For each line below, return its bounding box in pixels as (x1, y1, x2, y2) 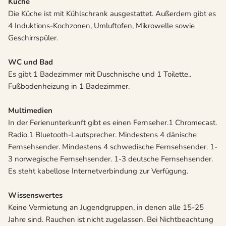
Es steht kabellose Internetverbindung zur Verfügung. (8, 166, 188, 177)
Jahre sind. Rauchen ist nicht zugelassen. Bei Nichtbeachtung (8, 214, 213, 225)
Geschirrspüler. (8, 33, 58, 43)
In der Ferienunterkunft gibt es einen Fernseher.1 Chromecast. (8, 118, 217, 128)
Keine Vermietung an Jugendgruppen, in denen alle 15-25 (8, 202, 204, 213)
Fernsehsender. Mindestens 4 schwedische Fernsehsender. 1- (8, 142, 217, 152)
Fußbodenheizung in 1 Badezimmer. (8, 81, 130, 92)
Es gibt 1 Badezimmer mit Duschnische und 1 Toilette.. (8, 69, 191, 80)
